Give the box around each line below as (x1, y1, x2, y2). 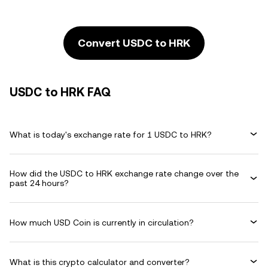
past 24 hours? (10, 178, 69, 188)
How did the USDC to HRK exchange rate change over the (10, 169, 239, 178)
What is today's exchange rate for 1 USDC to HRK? (10, 129, 212, 139)
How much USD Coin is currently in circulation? (10, 217, 194, 227)
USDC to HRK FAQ (10, 85, 111, 99)
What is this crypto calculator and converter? (10, 257, 190, 267)
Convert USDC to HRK (78, 36, 190, 49)
